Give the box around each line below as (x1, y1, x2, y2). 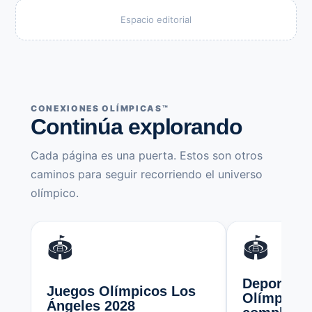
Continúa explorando (31, 114, 242, 139)
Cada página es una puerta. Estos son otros (31, 148, 263, 162)
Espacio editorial (120, 13, 192, 25)
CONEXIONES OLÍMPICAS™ (31, 102, 169, 114)
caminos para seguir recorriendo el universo (31, 166, 263, 181)
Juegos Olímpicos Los (47, 283, 196, 299)
